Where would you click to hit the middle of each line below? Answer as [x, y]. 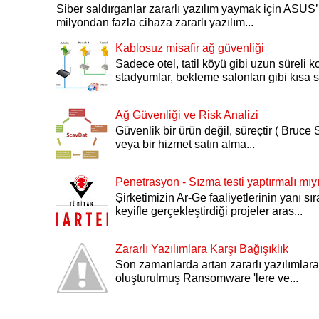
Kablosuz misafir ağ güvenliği [190, 48]
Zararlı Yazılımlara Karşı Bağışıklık [202, 249]
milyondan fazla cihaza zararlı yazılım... [155, 23]
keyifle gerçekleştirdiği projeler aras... [209, 211]
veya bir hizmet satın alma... [185, 145]
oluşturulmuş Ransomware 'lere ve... [207, 278]
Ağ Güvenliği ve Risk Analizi [187, 115]
